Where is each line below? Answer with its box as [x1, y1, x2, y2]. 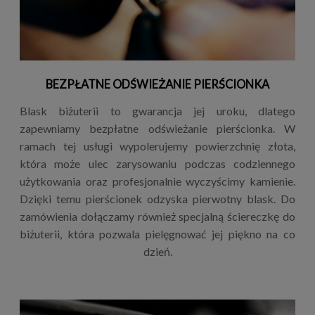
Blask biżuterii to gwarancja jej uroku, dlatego [20, 103, 295, 117]
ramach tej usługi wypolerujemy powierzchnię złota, [20, 139, 295, 153]
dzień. [143, 244, 172, 258]
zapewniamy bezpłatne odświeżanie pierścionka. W [20, 121, 295, 135]
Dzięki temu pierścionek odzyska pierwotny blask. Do [20, 191, 295, 205]
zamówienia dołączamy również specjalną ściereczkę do [20, 209, 295, 223]
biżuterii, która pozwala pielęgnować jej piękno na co [20, 226, 295, 240]
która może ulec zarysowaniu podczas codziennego [20, 156, 295, 170]
